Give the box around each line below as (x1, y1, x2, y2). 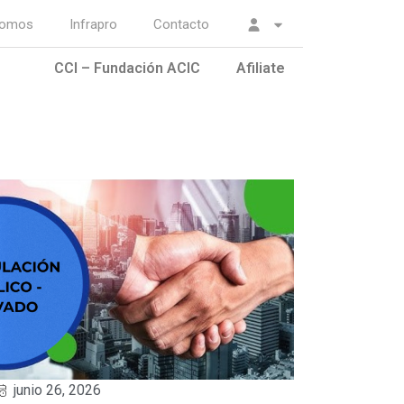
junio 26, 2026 (14, 381, 102, 399)
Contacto (153, 16, 210, 32)
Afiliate (236, 60, 285, 77)
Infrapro (69, 16, 118, 32)
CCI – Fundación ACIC (54, 60, 200, 77)
